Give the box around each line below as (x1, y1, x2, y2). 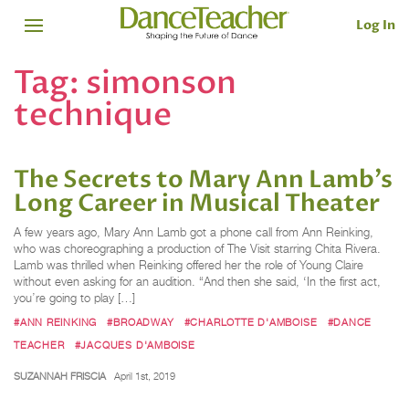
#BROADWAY (107, 315, 174, 329)
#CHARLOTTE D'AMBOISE (184, 315, 318, 329)
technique (14, 92, 172, 137)
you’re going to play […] (14, 291, 135, 306)
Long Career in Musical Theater (14, 187, 380, 221)
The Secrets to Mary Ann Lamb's (14, 163, 393, 197)
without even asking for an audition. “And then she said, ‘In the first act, (14, 275, 381, 289)
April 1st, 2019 (113, 369, 175, 383)
